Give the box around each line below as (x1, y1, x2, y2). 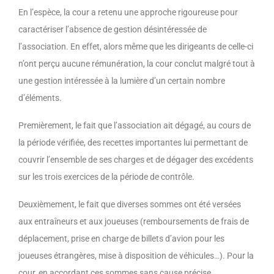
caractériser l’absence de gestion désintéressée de (18, 24, 207, 34)
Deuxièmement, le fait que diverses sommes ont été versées (18, 199, 241, 209)
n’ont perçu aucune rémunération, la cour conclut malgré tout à (18, 58, 255, 68)
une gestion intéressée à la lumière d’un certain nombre (18, 75, 225, 86)
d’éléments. (18, 92, 62, 103)
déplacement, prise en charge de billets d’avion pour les (18, 233, 224, 243)
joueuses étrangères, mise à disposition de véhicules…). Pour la (18, 250, 254, 261)
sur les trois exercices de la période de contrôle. (18, 171, 194, 182)
